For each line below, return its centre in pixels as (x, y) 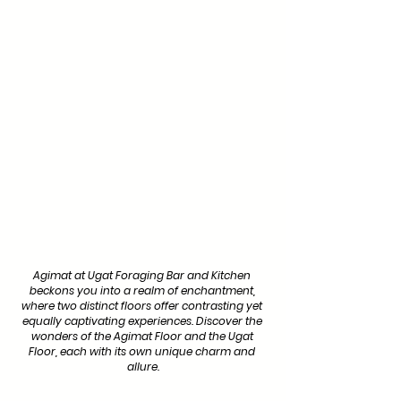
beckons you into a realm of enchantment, (143, 291)
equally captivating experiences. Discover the (143, 321)
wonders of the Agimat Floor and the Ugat (143, 337)
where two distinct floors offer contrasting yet (143, 306)
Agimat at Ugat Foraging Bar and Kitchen (143, 276)
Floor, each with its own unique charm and (143, 352)
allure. (143, 367)
